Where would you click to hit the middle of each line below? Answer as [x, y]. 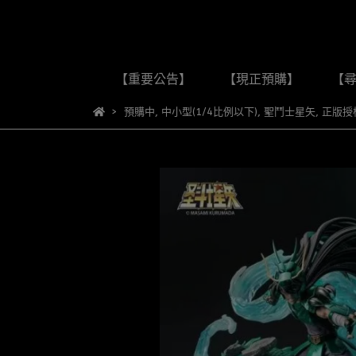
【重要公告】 [153, 79]
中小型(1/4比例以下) [209, 112]
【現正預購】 [261, 79]
